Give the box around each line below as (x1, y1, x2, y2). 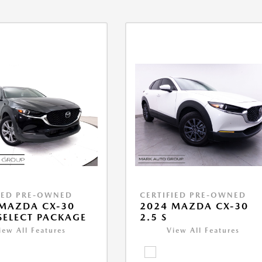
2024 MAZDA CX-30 (140, 201, 249, 212)
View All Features (167, 226, 240, 235)
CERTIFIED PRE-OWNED (140, 191, 247, 200)
